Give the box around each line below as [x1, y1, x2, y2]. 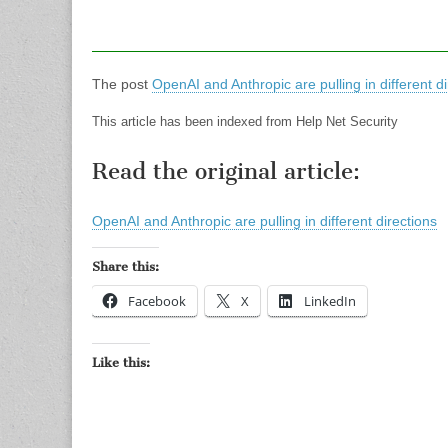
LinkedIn [304, 292, 356, 310]
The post [92, 76, 152, 92]
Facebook [128, 292, 186, 310]
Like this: [92, 355, 150, 370]
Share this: [92, 259, 159, 274]
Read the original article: [92, 158, 360, 185]
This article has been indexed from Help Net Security [92, 114, 398, 129]
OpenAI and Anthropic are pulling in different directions [92, 213, 437, 229]
